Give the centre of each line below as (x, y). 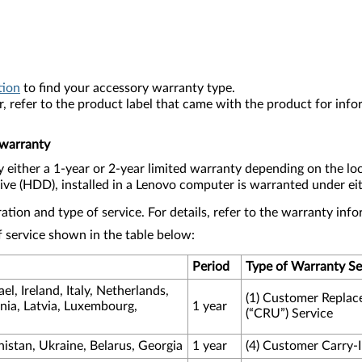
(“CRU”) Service (289, 314)
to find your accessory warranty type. (128, 88)
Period (211, 267)
